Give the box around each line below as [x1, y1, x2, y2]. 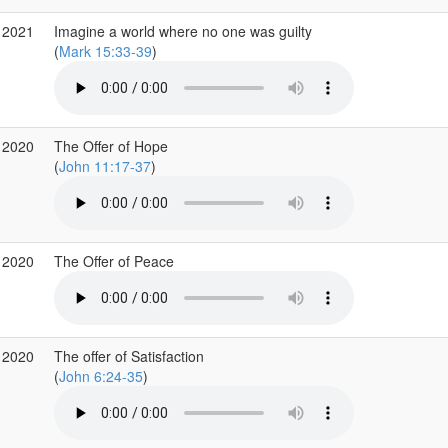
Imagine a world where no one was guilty [53, 21, 312, 41]
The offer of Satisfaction [53, 346, 204, 366]
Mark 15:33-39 [58, 41, 152, 61]
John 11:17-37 [58, 156, 151, 176]
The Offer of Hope [53, 136, 168, 156]
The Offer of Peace [53, 251, 178, 271]
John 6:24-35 [58, 366, 143, 386]
